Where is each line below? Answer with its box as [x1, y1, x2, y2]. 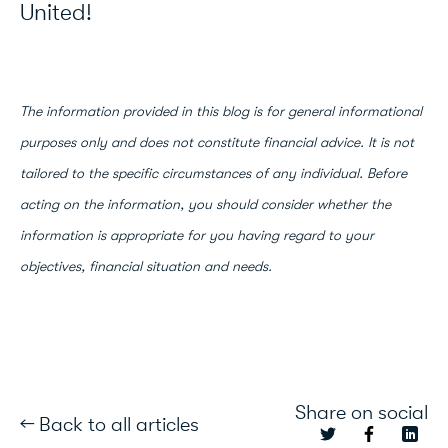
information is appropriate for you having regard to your [20, 227, 374, 245]
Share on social [295, 401, 428, 425]
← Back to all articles [20, 412, 199, 436]
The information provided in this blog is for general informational [20, 103, 422, 121]
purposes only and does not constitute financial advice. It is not [20, 134, 414, 152]
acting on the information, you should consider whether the [20, 196, 391, 214]
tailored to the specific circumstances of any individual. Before [20, 165, 407, 183]
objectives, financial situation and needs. [20, 258, 272, 276]
